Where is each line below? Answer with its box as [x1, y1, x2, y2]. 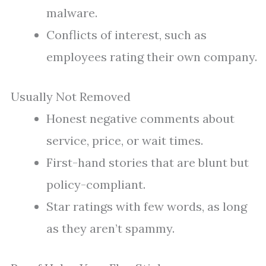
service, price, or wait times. [46, 133, 203, 148]
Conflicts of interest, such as [46, 27, 207, 43]
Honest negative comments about [46, 111, 235, 126]
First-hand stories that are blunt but [46, 155, 249, 170]
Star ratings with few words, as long [46, 199, 247, 214]
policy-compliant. [46, 177, 145, 192]
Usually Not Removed [11, 89, 131, 104]
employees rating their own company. [46, 49, 257, 65]
